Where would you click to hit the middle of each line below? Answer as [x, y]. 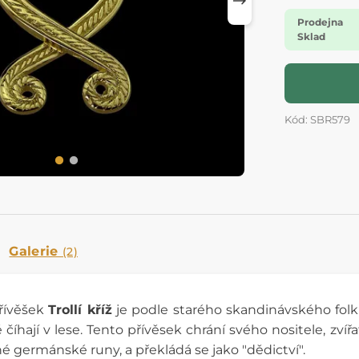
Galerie [36, 251]
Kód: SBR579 [317, 120]
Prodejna [320, 22]
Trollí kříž [80, 309]
